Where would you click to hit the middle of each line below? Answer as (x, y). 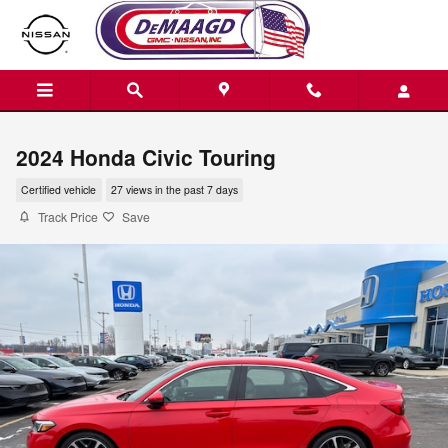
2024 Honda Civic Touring (146, 157)
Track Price (68, 216)
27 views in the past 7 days (174, 190)
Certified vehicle (59, 190)
